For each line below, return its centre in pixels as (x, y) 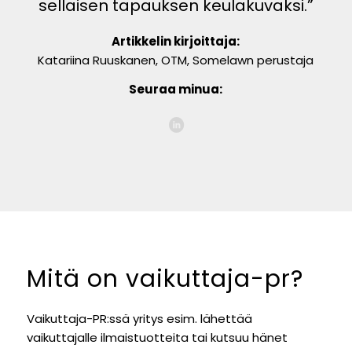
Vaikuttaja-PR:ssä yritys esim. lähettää (139, 319)
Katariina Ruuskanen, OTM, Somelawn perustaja (176, 60)
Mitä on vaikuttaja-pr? (165, 279)
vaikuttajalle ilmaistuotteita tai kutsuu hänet (157, 338)
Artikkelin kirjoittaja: (176, 41)
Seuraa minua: (176, 89)
